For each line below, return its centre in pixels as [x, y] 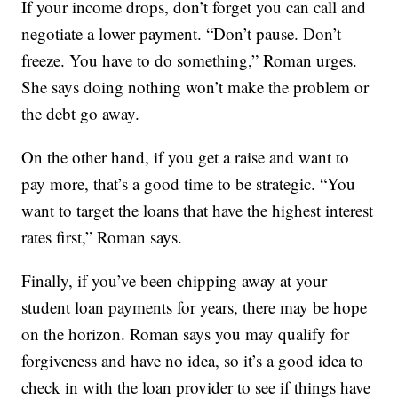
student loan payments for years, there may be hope [195, 306]
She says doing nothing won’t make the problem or [195, 86]
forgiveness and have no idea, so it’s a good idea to [193, 360]
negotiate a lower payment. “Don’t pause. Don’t [182, 33]
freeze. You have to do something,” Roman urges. [190, 60]
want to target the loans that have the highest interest [198, 210]
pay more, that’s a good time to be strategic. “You [189, 183]
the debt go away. [81, 113]
